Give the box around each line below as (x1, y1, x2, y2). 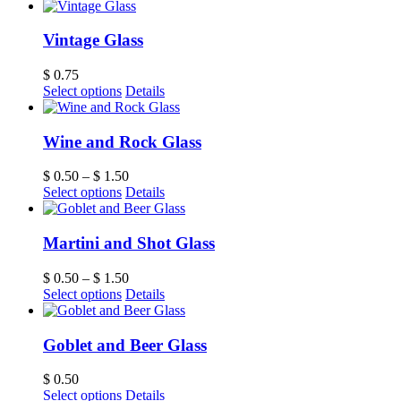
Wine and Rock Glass (43, 132, 201, 151)
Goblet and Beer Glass (43, 335, 207, 354)
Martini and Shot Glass (43, 234, 215, 253)
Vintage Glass (43, 30, 143, 50)
